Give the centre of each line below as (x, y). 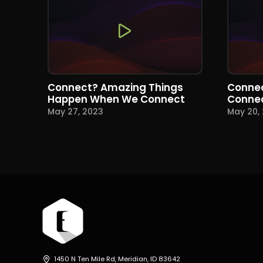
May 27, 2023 (75, 112)
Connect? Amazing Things (115, 87)
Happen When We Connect (116, 99)
